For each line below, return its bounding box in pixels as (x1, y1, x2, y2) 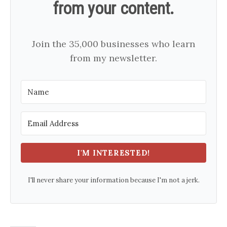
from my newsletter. (70, 52, 157, 64)
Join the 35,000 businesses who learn (32, 38, 195, 50)
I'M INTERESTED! (77, 148, 150, 158)
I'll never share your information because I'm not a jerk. (27, 176, 200, 185)
